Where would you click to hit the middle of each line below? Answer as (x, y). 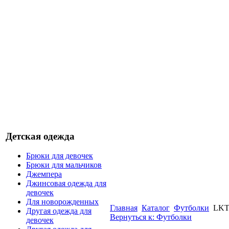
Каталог (156, 208)
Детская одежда (40, 136)
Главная (124, 208)
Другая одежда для (59, 211)
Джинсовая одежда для (66, 184)
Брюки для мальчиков (64, 165)
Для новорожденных (62, 202)
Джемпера (44, 174)
